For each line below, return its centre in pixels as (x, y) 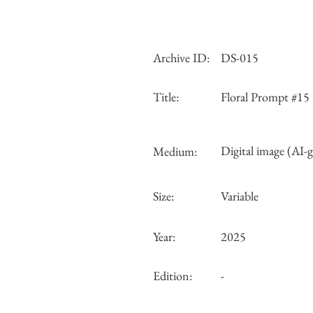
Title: (166, 97)
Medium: (175, 151)
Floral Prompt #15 (265, 97)
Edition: (173, 276)
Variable (240, 196)
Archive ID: (181, 58)
